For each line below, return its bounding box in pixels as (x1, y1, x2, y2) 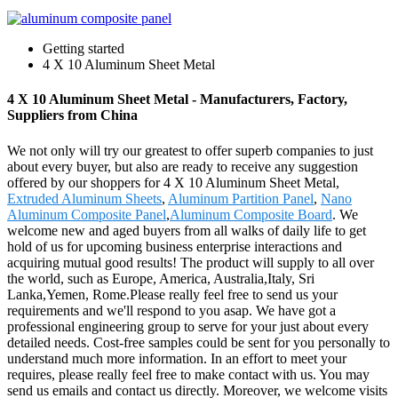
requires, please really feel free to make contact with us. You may (7, 366, 370, 382)
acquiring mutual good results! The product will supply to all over (7, 254, 374, 270)
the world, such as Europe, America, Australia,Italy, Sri (7, 270, 314, 286)
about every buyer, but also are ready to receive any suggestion (7, 158, 358, 174)
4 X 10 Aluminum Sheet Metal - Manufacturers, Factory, (7, 92, 347, 107)
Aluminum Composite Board (170, 206, 332, 222)
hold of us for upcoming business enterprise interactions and (7, 238, 342, 254)
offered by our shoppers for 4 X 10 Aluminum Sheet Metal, (7, 174, 339, 190)
